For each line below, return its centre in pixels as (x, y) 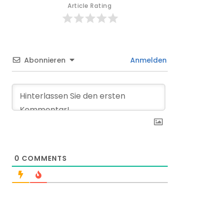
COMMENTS (43, 158)
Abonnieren (45, 60)
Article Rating (90, 5)
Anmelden (147, 60)
